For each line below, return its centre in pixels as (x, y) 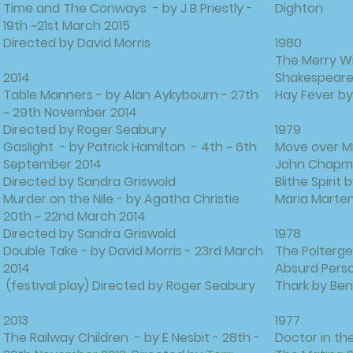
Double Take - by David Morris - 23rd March (133, 251)
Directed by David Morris (77, 43)
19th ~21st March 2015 (67, 26)
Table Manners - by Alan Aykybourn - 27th (131, 95)
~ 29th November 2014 (70, 112)
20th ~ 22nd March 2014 (74, 216)
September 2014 (52, 164)
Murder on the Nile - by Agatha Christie (121, 199)
